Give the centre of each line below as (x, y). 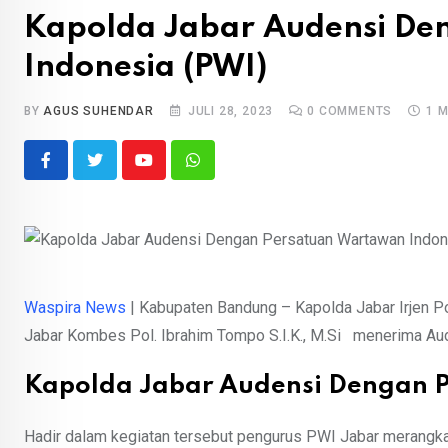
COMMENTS (354, 111)
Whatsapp (226, 172)
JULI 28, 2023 (230, 111)
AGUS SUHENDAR (98, 111)
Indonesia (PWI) (145, 68)
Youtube (170, 172)
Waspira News (75, 308)
